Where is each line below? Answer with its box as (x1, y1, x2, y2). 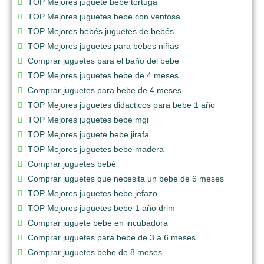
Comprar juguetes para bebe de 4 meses (28, 85, 181, 95)
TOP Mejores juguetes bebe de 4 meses (28, 70, 179, 80)
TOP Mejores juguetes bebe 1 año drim (28, 203, 175, 213)
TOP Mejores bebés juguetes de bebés (28, 26, 174, 36)
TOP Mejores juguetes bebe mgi (28, 114, 148, 124)
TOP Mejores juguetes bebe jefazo (28, 188, 157, 198)
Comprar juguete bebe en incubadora (28, 217, 168, 227)
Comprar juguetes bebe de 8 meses (28, 247, 162, 257)
